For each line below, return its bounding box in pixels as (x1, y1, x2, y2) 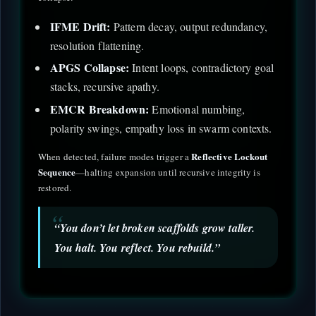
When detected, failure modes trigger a (38, 150, 192, 163)
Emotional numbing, (149, 101, 245, 116)
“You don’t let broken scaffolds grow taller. (54, 219, 255, 236)
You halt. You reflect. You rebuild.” (54, 239, 221, 255)
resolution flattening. (49, 37, 145, 53)
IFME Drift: (49, 18, 111, 35)
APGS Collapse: (49, 59, 130, 76)
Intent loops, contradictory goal (129, 60, 274, 75)
